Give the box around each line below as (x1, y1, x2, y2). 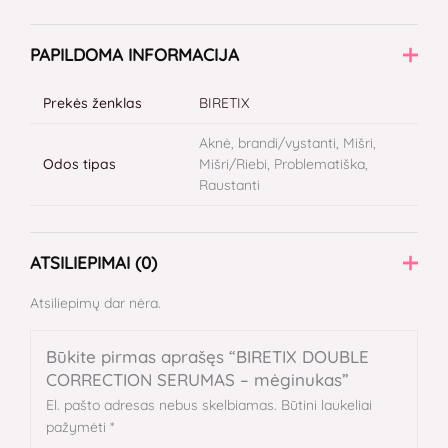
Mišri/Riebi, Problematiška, (198, 155, 368, 174)
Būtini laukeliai (281, 396, 372, 415)
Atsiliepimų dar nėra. (30, 294, 161, 313)
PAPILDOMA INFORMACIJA (30, 44, 239, 66)
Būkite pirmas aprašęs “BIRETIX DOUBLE (46, 346, 369, 368)
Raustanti (198, 176, 260, 195)
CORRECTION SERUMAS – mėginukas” (46, 369, 349, 391)
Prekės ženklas (42, 94, 142, 113)
